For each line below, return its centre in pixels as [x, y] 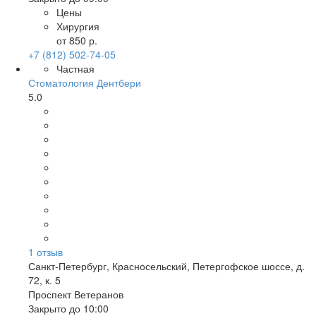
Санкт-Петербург [67, 266]
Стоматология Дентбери [85, 83]
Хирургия [78, 26]
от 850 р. [77, 40]
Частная [75, 68]
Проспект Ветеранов [76, 294]
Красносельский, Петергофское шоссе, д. [208, 266]
